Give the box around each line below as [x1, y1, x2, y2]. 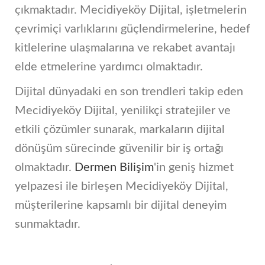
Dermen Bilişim [75, 161, 154, 174]
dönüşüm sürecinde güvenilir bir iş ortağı [15, 143, 224, 155]
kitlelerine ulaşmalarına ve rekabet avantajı [15, 42, 235, 54]
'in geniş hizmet [154, 161, 234, 174]
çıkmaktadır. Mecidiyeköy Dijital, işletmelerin [15, 4, 247, 17]
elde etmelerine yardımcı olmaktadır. [15, 61, 203, 73]
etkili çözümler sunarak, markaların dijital [15, 124, 225, 136]
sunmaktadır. [15, 218, 80, 231]
